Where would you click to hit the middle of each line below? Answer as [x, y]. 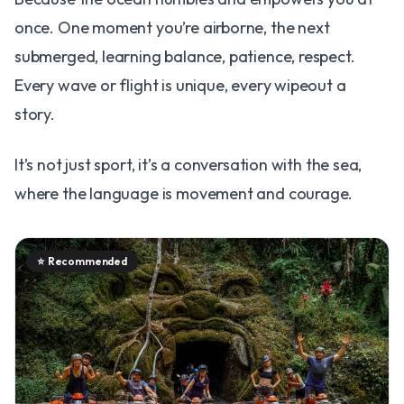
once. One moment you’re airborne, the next [172, 27]
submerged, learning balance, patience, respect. [185, 56]
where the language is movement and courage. [184, 193]
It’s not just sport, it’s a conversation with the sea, [188, 164]
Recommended [87, 261]
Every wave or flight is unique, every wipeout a [180, 85]
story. [35, 114]
